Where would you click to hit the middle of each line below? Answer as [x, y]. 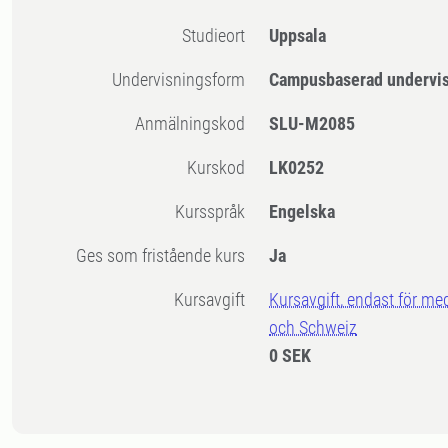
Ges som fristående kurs [166, 256]
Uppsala [298, 36]
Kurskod [221, 168]
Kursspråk [215, 212]
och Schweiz [313, 328]
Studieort [218, 36]
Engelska [302, 212]
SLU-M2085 [312, 124]
